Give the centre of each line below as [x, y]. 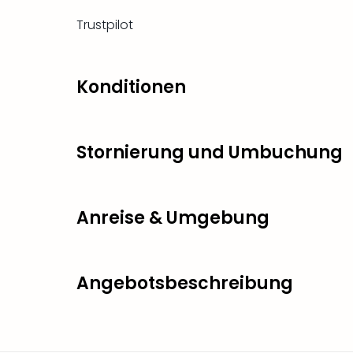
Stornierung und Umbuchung [210, 152]
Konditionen [131, 87]
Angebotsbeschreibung [185, 283]
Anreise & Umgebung [173, 217]
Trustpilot [105, 24]
